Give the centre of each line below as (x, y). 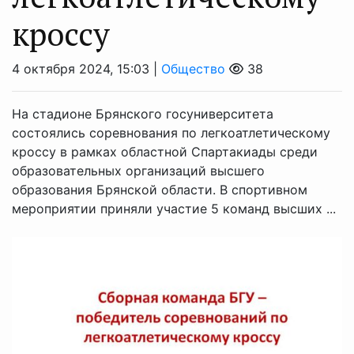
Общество (193, 68)
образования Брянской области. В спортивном (160, 189)
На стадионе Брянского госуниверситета (143, 113)
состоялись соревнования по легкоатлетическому (171, 132)
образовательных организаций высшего (138, 170)
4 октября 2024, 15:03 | (87, 68)
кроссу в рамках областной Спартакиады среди (165, 151)
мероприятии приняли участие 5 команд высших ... (174, 208)
